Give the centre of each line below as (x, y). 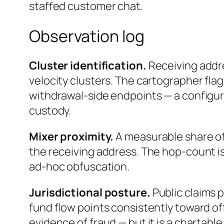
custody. (50, 111)
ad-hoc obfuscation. (79, 167)
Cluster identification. (88, 66)
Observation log (87, 36)
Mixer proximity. (71, 137)
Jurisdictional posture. (90, 193)
